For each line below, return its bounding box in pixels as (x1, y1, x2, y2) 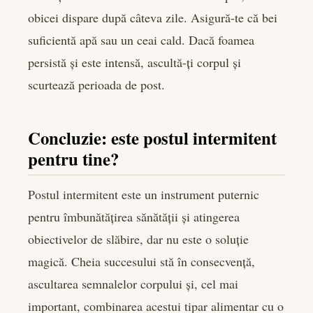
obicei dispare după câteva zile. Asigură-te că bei (28, 8, 277, 26)
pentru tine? (28, 145, 119, 171)
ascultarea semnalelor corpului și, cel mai (28, 275, 238, 292)
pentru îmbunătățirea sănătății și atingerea (28, 208, 240, 225)
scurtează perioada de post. (28, 75, 165, 93)
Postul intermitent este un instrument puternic (28, 185, 259, 203)
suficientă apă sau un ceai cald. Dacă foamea (28, 31, 254, 48)
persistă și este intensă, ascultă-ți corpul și (28, 53, 241, 71)
